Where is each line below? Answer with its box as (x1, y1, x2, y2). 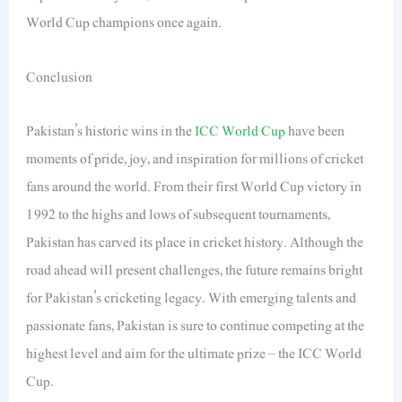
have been (285, 118, 345, 143)
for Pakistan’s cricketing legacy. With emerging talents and (26, 285, 357, 310)
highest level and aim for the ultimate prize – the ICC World (26, 341, 363, 365)
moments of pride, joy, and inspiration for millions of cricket (26, 146, 364, 170)
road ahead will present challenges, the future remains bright (26, 258, 363, 282)
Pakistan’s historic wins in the (26, 118, 196, 143)
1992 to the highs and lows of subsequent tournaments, (26, 202, 331, 226)
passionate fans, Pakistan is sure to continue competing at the (26, 313, 365, 337)
